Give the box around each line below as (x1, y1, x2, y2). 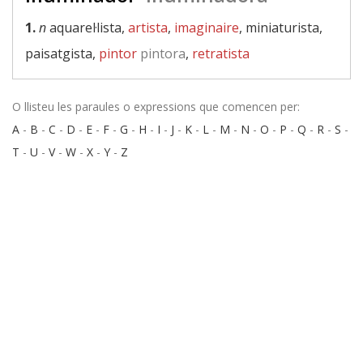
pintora (137, 45, 186, 62)
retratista (192, 45, 250, 62)
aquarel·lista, (46, 19, 128, 36)
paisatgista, (25, 45, 99, 62)
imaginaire (174, 19, 239, 36)
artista (128, 19, 168, 36)
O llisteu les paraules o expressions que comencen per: (12, 99, 300, 114)
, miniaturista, (239, 19, 322, 36)
